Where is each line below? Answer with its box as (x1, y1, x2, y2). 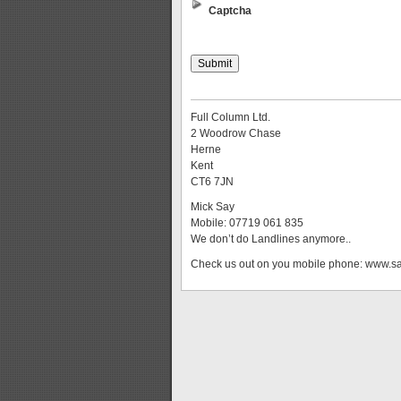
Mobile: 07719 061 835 (191, 217, 303, 229)
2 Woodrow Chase (191, 127, 281, 140)
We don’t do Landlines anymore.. (191, 233, 351, 245)
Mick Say (191, 200, 235, 213)
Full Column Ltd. (191, 111, 270, 124)
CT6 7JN (191, 175, 234, 188)
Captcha (209, 4, 252, 17)
